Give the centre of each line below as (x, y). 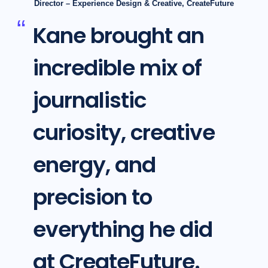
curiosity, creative (124, 133)
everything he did (122, 230)
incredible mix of (117, 68)
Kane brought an (118, 36)
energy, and (94, 165)
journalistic (89, 100)
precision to (92, 197)
